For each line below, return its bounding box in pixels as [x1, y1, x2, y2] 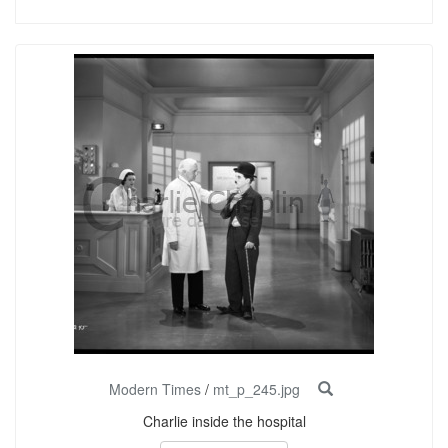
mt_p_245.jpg [213, 379, 300, 399]
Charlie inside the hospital [142, 411, 306, 431]
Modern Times [109, 379, 201, 399]
